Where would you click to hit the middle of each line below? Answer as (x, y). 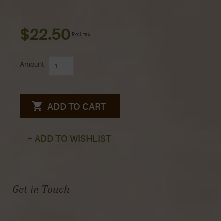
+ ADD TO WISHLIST (69, 138)
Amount (32, 64)
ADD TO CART (76, 106)
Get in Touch (41, 189)
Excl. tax (81, 35)
